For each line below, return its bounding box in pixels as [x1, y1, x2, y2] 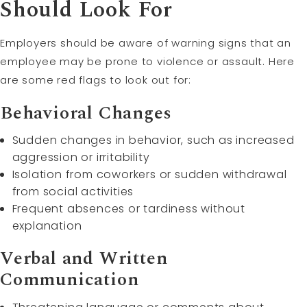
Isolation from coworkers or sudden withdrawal [12, 167, 287, 183]
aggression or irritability [12, 149, 150, 166]
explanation [12, 218, 82, 234]
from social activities [12, 184, 134, 200]
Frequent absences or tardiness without [12, 201, 245, 217]
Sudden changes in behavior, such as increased [12, 132, 295, 149]
